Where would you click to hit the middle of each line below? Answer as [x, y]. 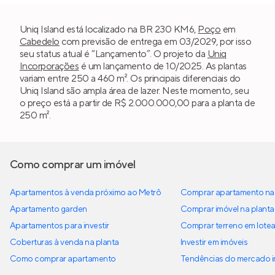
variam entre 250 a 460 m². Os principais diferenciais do [130, 79]
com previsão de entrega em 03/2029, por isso [156, 42]
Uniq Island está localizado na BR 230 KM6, [109, 29]
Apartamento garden [48, 209]
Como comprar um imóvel [73, 165]
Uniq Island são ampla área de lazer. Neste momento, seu [134, 91]
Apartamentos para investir [60, 226]
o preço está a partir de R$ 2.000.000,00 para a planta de [137, 103]
